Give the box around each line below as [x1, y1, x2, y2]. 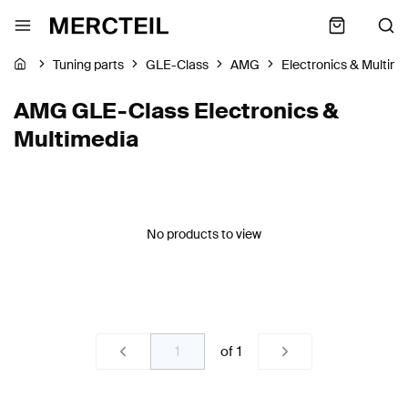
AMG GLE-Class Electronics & [14, 97, 339, 125]
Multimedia [14, 125, 138, 153]
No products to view [146, 226, 261, 242]
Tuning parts [53, 56, 124, 74]
